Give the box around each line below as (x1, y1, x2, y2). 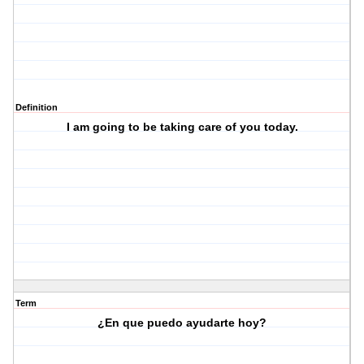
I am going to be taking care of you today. (66, 120, 298, 134)
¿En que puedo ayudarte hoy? (97, 316, 267, 330)
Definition (15, 102, 58, 113)
